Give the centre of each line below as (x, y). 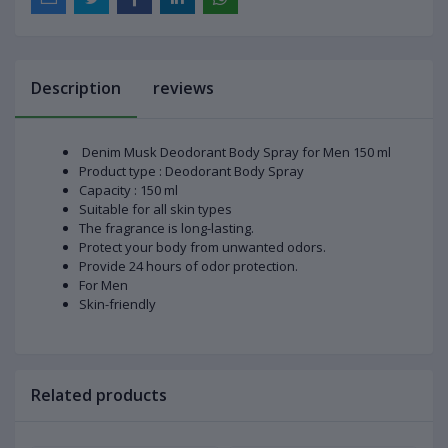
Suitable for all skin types (155, 209)
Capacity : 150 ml (128, 190)
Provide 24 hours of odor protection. (188, 266)
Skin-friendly (117, 304)
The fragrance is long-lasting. (166, 228)
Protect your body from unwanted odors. (202, 247)
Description (76, 88)
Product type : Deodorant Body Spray (191, 171)
